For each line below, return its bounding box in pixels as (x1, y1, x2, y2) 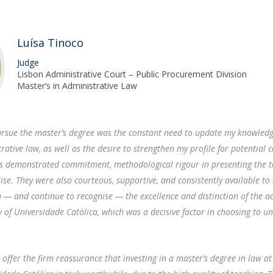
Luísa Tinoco (17, 35, 84, 50)
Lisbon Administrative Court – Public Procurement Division (17, 68, 247, 80)
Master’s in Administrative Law (17, 80, 138, 91)
